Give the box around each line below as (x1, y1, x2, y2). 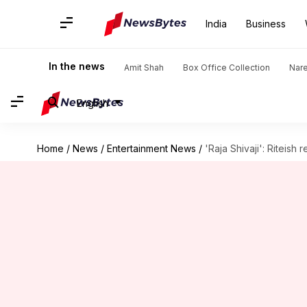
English (77, 97, 108, 109)
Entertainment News (106, 143, 196, 154)
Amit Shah (124, 62, 164, 73)
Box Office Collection (183, 62, 270, 73)
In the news (49, 60, 105, 72)
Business (246, 18, 286, 29)
